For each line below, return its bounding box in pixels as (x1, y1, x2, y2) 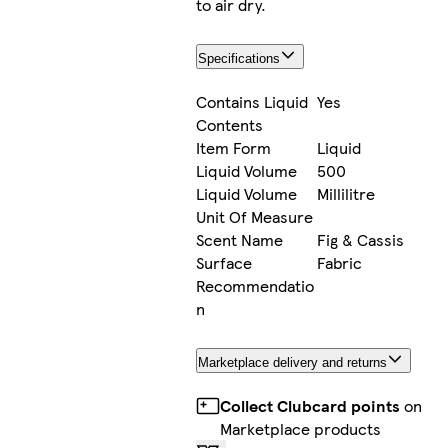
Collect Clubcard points (220, 393, 401, 417)
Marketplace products (220, 416, 382, 440)
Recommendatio (196, 273, 315, 297)
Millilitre (317, 181, 376, 205)
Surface (196, 250, 253, 274)
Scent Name (196, 227, 284, 251)
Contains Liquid (196, 89, 309, 113)
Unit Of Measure (196, 204, 314, 228)
